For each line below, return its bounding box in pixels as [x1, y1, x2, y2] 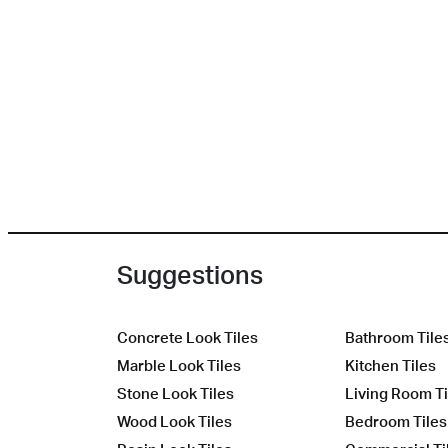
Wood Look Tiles [117, 412, 232, 432]
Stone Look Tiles [117, 384, 234, 404]
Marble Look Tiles [117, 356, 241, 376]
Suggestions [117, 259, 263, 291]
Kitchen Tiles [345, 356, 436, 376]
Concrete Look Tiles [117, 328, 258, 348]
